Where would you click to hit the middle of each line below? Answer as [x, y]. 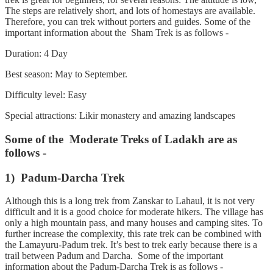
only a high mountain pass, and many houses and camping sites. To [134, 223]
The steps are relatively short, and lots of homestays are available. [130, 11]
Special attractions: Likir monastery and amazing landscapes [120, 116]
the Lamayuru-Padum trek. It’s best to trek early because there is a [131, 245]
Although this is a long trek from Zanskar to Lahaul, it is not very [130, 201]
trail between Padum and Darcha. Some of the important [114, 256]
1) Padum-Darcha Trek [65, 177]
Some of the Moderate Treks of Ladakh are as [121, 139]
